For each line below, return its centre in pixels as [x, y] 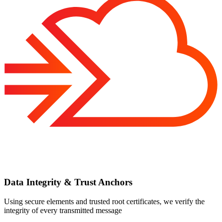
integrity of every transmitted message [63, 211]
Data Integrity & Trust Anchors [68, 182]
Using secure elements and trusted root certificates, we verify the [104, 202]
